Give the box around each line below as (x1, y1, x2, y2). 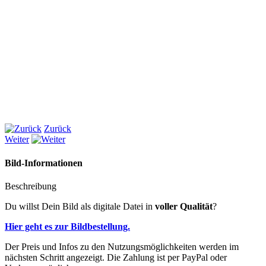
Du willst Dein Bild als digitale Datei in (5, 201, 155, 211)
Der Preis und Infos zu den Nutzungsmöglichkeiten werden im (5, 241, 239, 252)
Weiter (5, 134, 29, 145)
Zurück (44, 123, 71, 134)
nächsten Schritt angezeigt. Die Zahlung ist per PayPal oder (5, 252, 227, 262)
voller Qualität (155, 201, 213, 211)
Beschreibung (5, 180, 56, 191)
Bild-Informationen (5, 157, 83, 168)
